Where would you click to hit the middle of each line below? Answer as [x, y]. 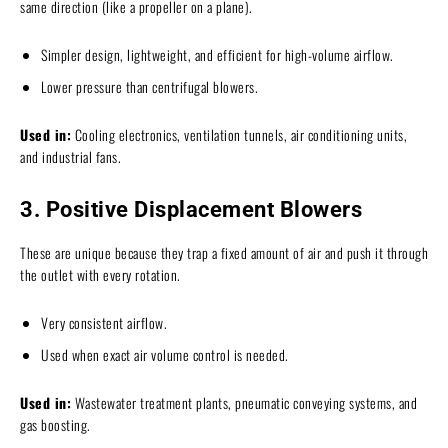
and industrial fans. [70, 156]
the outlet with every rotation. [100, 274]
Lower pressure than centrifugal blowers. [149, 86]
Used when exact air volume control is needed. [165, 354]
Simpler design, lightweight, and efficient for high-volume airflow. [217, 54]
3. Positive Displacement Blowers [191, 209]
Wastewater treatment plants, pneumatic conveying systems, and [244, 402]
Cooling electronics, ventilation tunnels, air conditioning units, [239, 134]
